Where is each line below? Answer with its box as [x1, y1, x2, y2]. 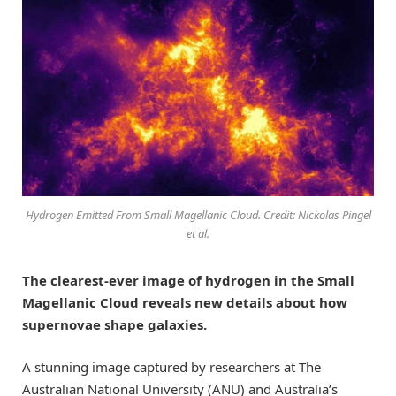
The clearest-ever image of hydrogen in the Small [22, 271, 354, 290]
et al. [187, 225, 209, 242]
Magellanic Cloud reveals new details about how [22, 293, 347, 312]
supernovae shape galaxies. [22, 316, 207, 334]
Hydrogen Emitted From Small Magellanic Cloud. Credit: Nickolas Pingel [25, 207, 371, 224]
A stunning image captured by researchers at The [22, 358, 321, 377]
